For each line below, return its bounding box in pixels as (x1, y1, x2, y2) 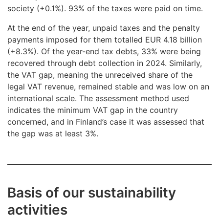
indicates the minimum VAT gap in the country (7, 105, 178, 115)
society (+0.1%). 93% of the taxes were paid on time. (7, 3, 203, 14)
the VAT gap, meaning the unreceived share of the (7, 70, 193, 80)
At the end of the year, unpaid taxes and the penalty (7, 23, 200, 33)
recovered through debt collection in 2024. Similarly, (7, 58, 202, 68)
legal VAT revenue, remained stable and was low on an (7, 82, 209, 92)
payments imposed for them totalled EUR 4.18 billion (7, 35, 202, 45)
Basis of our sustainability (7, 184, 176, 201)
